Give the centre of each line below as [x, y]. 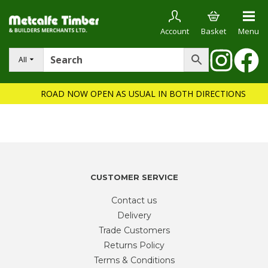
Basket [214, 31]
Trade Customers [134, 230]
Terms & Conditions [134, 260]
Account [175, 31]
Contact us [134, 200]
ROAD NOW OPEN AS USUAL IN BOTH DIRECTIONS [143, 94]
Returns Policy [134, 245]
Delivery [134, 215]
